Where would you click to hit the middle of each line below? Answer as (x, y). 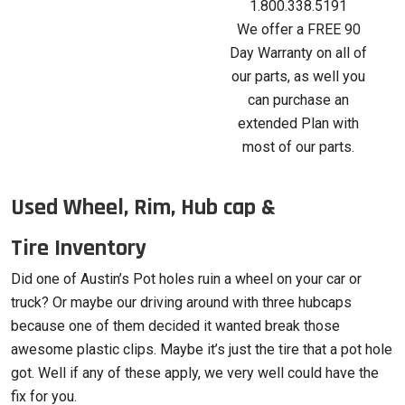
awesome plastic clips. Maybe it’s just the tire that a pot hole (202, 349)
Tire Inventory (79, 248)
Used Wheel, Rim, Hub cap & (143, 207)
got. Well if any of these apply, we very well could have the (195, 373)
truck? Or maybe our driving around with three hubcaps (181, 302)
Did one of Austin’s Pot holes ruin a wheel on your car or (186, 279)
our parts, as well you (298, 76)
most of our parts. (298, 147)
